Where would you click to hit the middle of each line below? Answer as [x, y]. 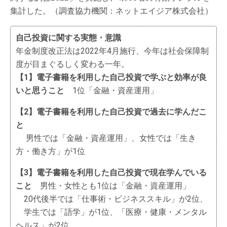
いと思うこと [40, 90]
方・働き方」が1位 [50, 151]
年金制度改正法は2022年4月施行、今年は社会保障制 [112, 51]
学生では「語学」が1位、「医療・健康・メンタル [111, 212]
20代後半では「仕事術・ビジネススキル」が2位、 [112, 199]
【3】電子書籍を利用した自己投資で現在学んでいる [111, 173]
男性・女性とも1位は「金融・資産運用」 [111, 186]
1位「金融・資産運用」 [111, 90]
